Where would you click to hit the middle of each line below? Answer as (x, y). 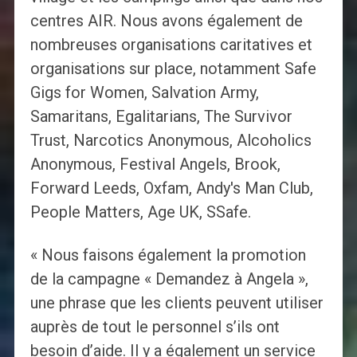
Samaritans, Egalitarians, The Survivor (161, 117)
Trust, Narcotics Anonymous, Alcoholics (171, 141)
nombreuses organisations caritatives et (171, 45)
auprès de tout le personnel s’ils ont (155, 327)
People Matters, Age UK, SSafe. (140, 212)
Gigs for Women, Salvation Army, (144, 93)
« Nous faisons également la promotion (168, 255)
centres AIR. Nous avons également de (166, 21)
